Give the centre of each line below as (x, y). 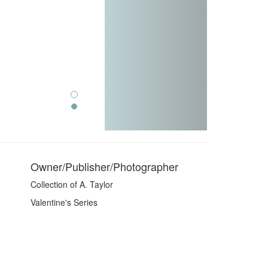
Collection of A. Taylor (71, 184)
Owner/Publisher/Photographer (104, 166)
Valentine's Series (64, 202)
